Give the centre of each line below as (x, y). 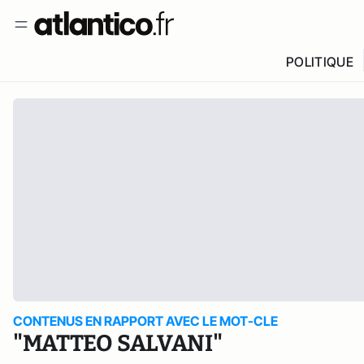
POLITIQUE (319, 62)
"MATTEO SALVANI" (118, 343)
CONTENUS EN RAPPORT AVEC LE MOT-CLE (145, 321)
